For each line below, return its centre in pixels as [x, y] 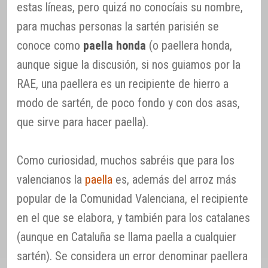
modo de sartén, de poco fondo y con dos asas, [128, 103]
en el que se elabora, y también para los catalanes [133, 218]
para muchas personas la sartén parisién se [118, 27]
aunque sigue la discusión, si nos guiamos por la [129, 65]
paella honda [115, 46]
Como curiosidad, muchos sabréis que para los [126, 161]
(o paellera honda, [189, 46]
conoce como [50, 46]
